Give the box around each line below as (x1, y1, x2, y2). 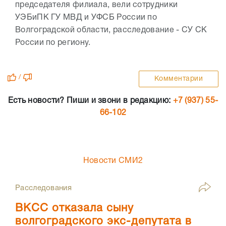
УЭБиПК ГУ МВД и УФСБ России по (15, 14, 157, 21)
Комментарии (154, 76, 203, 82)
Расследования (15, 185, 72, 192)
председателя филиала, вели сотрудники (15, 2, 178, 9)
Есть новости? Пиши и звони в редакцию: (8, 97, 173, 104)
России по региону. (15, 39, 91, 46)
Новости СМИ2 (83, 157, 143, 164)
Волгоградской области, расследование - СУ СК (15, 27, 207, 34)
